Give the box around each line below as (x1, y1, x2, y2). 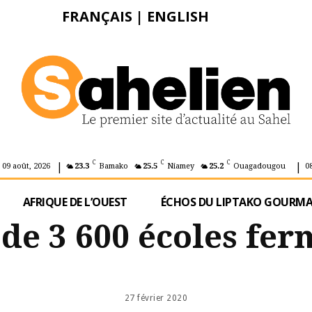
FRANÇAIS (61, 7, 132, 26)
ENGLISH (146, 7, 209, 26)
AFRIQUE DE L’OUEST (22, 194, 127, 210)
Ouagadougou (233, 162, 286, 171)
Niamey (166, 162, 194, 171)
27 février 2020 (124, 292, 188, 303)
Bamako (98, 162, 128, 171)
